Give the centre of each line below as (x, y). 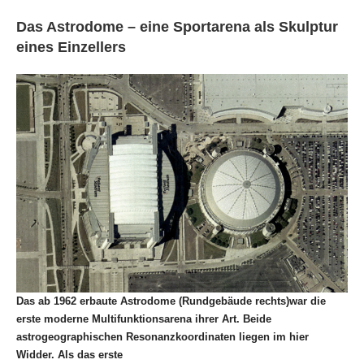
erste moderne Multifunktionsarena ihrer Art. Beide (144, 318)
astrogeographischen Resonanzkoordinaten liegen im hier (162, 336)
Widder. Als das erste (69, 354)
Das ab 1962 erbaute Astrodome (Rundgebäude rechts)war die (171, 301)
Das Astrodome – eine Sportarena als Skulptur (177, 27)
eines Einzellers (71, 48)
